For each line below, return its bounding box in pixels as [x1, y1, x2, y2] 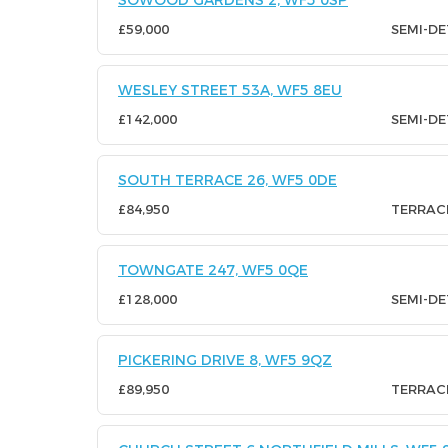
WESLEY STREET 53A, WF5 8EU [118, 81, 342, 99]
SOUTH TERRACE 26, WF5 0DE [118, 171, 337, 189]
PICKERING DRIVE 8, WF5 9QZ [118, 351, 332, 369]
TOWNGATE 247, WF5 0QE [118, 261, 308, 279]
